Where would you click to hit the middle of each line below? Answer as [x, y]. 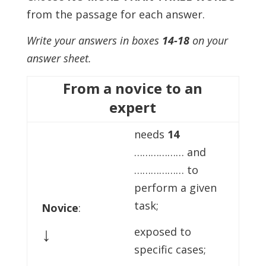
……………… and [170, 152]
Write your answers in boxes [94, 40]
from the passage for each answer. [115, 14]
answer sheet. [59, 58]
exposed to [162, 232]
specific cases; [170, 249]
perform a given [175, 188]
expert [133, 107]
